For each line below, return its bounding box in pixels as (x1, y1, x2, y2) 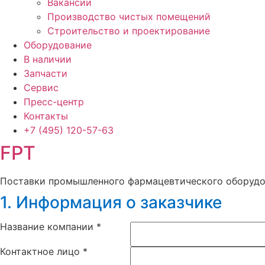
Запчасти (24, 67, 67, 79)
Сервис (24, 81, 59, 93)
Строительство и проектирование (47, 24, 210, 37)
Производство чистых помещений (47, 10, 211, 22)
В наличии (24, 53, 72, 65)
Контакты (24, 109, 68, 122)
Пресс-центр (24, 95, 84, 108)
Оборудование (24, 38, 92, 51)
